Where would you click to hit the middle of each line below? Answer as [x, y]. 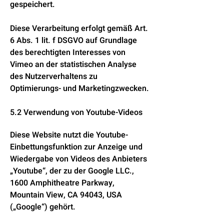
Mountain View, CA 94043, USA [66, 195]
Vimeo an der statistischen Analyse [73, 64]
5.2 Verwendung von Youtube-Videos [76, 112]
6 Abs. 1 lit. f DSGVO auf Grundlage [73, 40]
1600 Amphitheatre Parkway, [62, 183]
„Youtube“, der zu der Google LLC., [72, 171]
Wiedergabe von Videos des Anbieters [78, 159]
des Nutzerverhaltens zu [54, 76]
